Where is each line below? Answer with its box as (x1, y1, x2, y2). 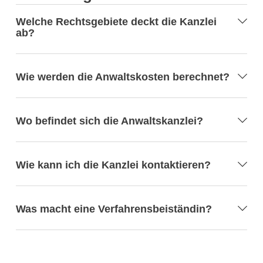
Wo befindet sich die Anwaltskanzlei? (15, 114, 203, 127)
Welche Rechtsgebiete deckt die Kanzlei (15, 15, 217, 28)
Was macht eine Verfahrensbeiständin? (15, 203, 212, 215)
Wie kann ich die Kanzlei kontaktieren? (15, 159, 211, 171)
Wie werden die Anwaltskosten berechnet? (15, 70, 230, 83)
